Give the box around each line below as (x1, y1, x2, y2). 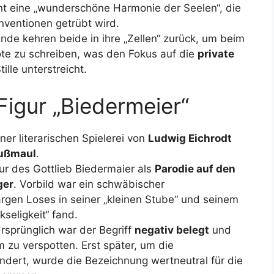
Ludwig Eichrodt (148, 131, 232, 144)
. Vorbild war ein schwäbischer (13, 177, 165, 190)
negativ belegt (135, 223, 209, 236)
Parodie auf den (155, 162, 235, 175)
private (198, 48, 234, 60)
